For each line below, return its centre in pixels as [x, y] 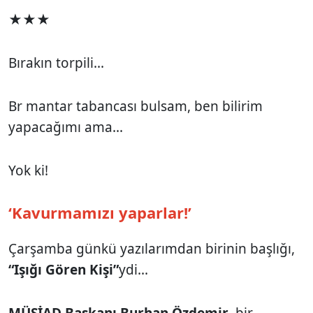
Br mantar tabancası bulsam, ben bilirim [136, 106]
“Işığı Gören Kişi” [64, 269]
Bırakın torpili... [56, 63]
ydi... [133, 269]
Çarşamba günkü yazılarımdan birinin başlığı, [152, 248]
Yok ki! [28, 170]
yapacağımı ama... [66, 127]
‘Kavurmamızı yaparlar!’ [100, 212]
